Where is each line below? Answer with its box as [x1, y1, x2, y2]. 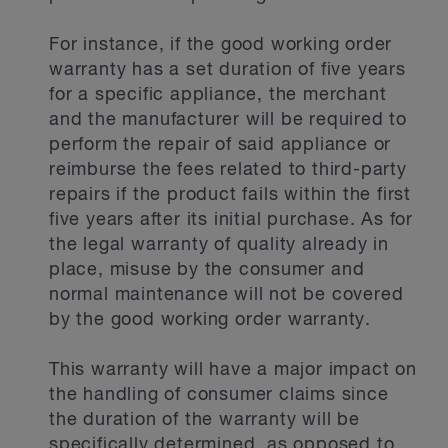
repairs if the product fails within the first [49, 186, 411, 204]
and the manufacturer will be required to [49, 111, 407, 129]
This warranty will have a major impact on [49, 361, 417, 379]
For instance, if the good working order [49, 36, 393, 54]
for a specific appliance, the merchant [49, 86, 387, 104]
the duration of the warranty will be [49, 411, 360, 429]
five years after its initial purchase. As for [49, 211, 413, 229]
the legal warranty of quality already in [49, 236, 389, 254]
